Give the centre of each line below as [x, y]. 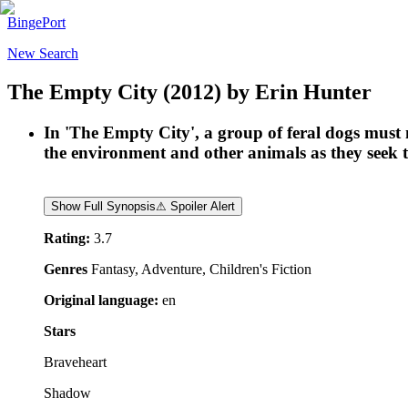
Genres [66, 269]
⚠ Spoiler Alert [195, 206]
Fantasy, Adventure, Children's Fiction [201, 269]
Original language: [101, 300]
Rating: [67, 238]
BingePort [36, 22]
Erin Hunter [313, 92]
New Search [43, 53]
